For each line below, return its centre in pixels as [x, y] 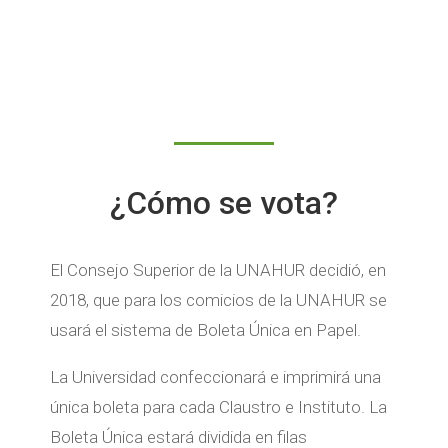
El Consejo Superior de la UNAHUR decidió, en [217, 270]
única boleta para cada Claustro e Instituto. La [218, 407]
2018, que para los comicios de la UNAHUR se [218, 300]
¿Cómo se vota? [223, 203]
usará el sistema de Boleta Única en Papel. [205, 330]
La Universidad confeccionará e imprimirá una [215, 377]
